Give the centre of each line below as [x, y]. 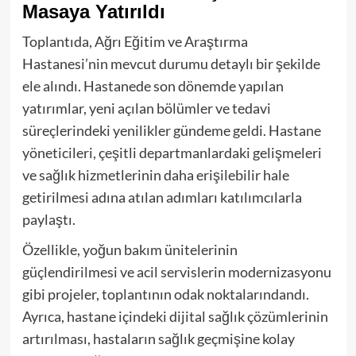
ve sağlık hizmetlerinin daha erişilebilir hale [155, 175]
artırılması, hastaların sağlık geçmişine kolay [158, 339]
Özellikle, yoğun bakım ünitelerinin [130, 250]
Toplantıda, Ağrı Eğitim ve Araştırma [135, 42]
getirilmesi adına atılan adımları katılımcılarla [162, 197]
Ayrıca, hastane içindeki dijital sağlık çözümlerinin [175, 317]
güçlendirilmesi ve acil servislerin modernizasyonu [176, 272]
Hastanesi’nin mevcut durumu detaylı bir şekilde [171, 64]
